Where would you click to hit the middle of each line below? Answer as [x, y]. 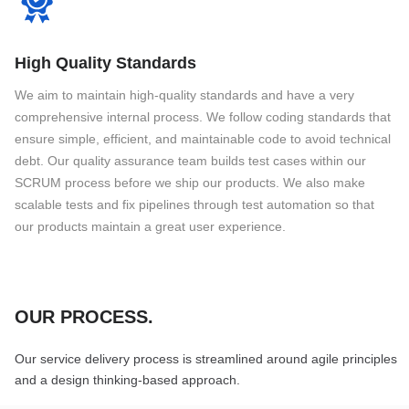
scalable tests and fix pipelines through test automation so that [194, 205]
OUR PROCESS [81, 317]
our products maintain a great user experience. [150, 227]
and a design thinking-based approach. [127, 380]
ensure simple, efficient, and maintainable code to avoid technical [203, 139]
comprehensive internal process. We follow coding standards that [203, 117]
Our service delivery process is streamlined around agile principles [206, 359]
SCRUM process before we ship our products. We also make [190, 183]
